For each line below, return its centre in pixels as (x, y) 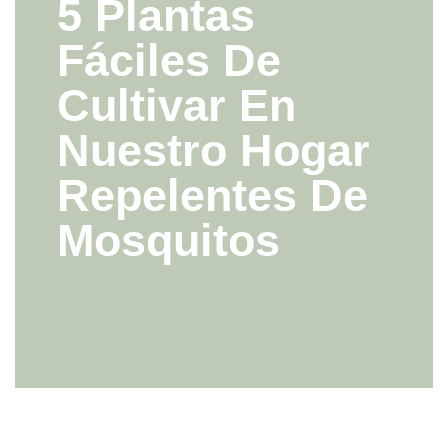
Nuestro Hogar (213, 150)
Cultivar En (176, 105)
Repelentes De (212, 195)
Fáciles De (168, 60)
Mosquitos (168, 240)
